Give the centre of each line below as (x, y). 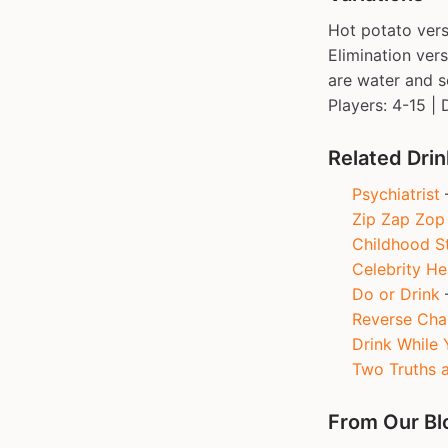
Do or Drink (396, 294)
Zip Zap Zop (398, 219)
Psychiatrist (396, 194)
